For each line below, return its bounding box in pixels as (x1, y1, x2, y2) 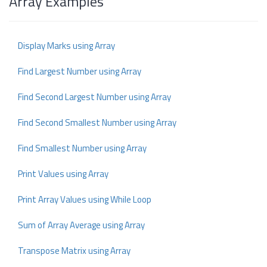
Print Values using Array (18, 167, 108, 181)
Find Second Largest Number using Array (18, 90, 171, 104)
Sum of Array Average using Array (18, 218, 145, 232)
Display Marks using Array (18, 39, 115, 52)
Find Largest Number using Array (18, 64, 141, 78)
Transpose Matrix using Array (18, 244, 131, 257)
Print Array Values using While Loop (18, 193, 151, 206)
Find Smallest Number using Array (18, 141, 147, 155)
